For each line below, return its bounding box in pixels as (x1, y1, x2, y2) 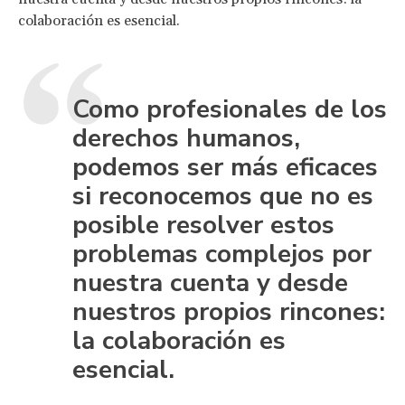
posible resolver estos (72, 207, 334, 242)
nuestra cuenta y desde (72, 265, 348, 300)
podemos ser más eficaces (72, 149, 378, 184)
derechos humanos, (72, 120, 300, 155)
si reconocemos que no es (72, 178, 373, 213)
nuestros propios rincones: (72, 294, 385, 329)
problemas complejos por (72, 236, 372, 271)
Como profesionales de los (72, 91, 387, 127)
